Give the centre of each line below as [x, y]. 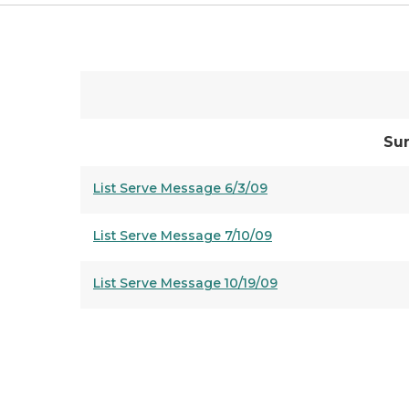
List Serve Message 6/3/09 [180, 188]
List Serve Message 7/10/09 [183, 236]
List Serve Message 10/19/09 [185, 283]
